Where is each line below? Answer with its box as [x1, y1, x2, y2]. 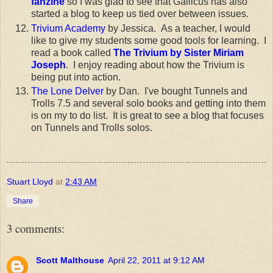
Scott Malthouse [36, 255, 104, 266]
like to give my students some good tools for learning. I [31, 35, 266, 46]
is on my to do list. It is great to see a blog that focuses [31, 110, 264, 121]
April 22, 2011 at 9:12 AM [108, 255, 205, 266]
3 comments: [7, 221, 65, 236]
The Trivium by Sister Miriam [113, 47, 244, 58]
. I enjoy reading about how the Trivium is [66, 59, 244, 70]
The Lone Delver [31, 86, 104, 97]
